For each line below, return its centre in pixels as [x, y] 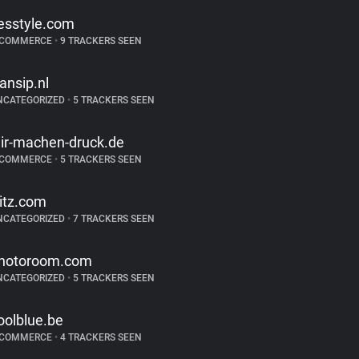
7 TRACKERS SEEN [112, 219]
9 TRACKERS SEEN [99, 41]
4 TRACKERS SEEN [99, 337]
